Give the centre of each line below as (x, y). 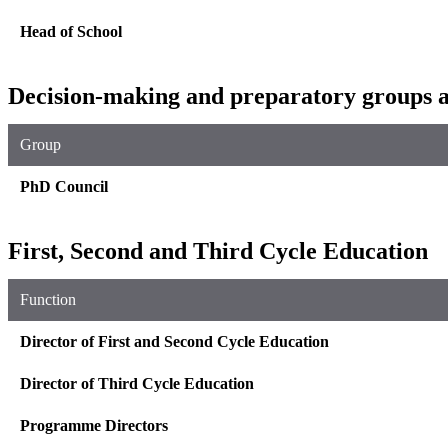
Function (48, 299)
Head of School (71, 31)
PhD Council (64, 186)
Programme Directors (94, 425)
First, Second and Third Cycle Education (218, 250)
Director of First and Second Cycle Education (174, 341)
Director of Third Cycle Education (137, 383)
